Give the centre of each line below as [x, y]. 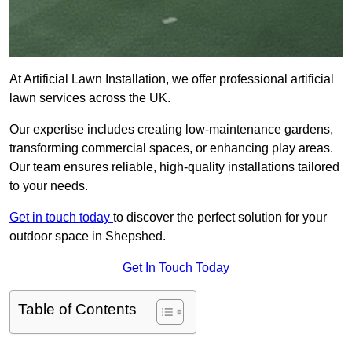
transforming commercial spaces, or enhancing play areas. [171, 148]
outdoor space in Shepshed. [88, 236]
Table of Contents [77, 310]
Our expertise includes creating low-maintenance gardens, [171, 130]
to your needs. [49, 186]
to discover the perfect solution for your [220, 218]
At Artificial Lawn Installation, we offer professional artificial [172, 79]
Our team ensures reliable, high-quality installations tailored [174, 167]
